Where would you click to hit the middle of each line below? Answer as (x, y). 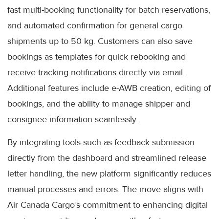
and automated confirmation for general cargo (95, 26)
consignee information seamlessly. (73, 120)
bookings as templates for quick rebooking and (97, 57)
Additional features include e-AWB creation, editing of (109, 88)
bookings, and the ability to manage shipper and (99, 104)
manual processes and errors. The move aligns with (105, 189)
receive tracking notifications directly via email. (96, 73)
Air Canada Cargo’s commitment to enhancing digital (108, 205)
